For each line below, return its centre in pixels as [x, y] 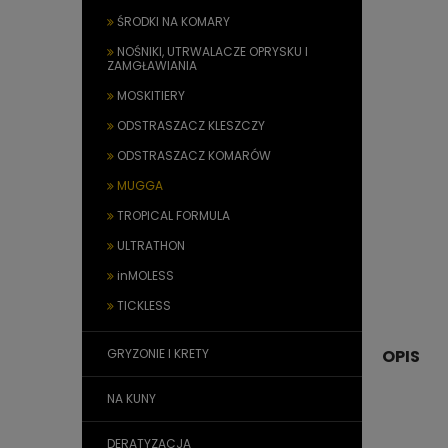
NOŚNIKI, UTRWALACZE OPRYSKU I [212, 51]
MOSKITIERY [151, 95]
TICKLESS [144, 305]
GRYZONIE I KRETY [158, 353]
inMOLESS [145, 275]
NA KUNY [131, 398]
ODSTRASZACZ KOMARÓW [194, 155]
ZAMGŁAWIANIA [152, 65]
